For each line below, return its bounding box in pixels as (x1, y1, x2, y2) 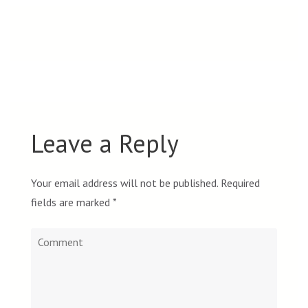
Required (221, 176, 260, 190)
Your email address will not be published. (31, 176, 218, 190)
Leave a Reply (31, 127, 179, 160)
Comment (30, 230, 76, 245)
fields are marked (31, 195, 113, 210)
